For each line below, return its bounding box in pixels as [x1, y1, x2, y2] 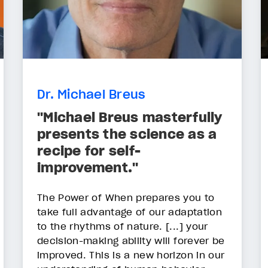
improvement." [37, 159, 139, 176]
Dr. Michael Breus [37, 87, 146, 103]
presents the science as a [37, 125, 217, 142]
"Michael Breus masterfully [37, 108, 223, 126]
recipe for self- [37, 142, 141, 159]
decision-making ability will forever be [37, 234, 225, 246]
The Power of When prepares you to [37, 191, 215, 203]
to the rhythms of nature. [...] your [37, 220, 208, 232]
